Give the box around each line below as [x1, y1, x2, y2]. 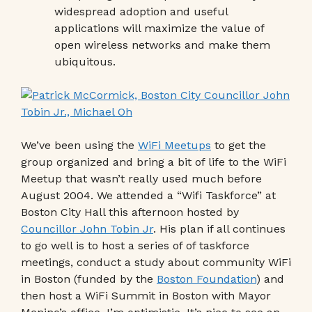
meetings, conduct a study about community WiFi [21, 256, 291, 269]
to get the [211, 139, 266, 152]
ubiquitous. [54, 55, 116, 68]
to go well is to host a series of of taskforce [21, 239, 249, 252]
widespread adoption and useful [54, 5, 228, 18]
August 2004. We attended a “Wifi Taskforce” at [21, 189, 276, 202]
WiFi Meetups [138, 139, 211, 152]
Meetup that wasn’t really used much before [21, 172, 262, 185]
